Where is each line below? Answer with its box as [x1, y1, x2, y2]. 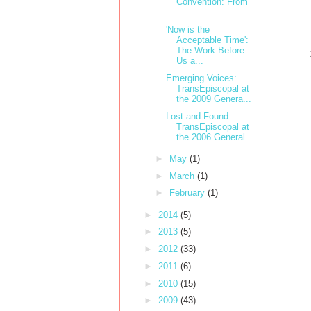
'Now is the [166, 24, 210, 35]
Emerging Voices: [166, 72, 237, 83]
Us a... [176, 56, 204, 67]
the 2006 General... [176, 131, 254, 142]
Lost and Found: [166, 110, 232, 121]
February [169, 187, 208, 199]
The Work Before [176, 45, 245, 56]
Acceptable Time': [176, 35, 249, 46]
